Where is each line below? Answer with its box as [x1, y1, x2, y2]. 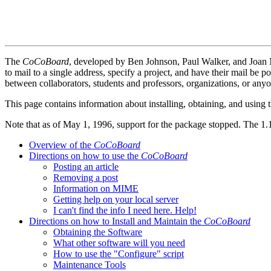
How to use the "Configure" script [53, 248, 184, 259]
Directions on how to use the [29, 150, 141, 161]
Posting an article [53, 161, 119, 172]
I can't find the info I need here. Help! [53, 204, 197, 215]
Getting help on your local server [53, 194, 178, 204]
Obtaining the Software [53, 226, 142, 237]
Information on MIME [53, 183, 139, 194]
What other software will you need [53, 237, 185, 248]
